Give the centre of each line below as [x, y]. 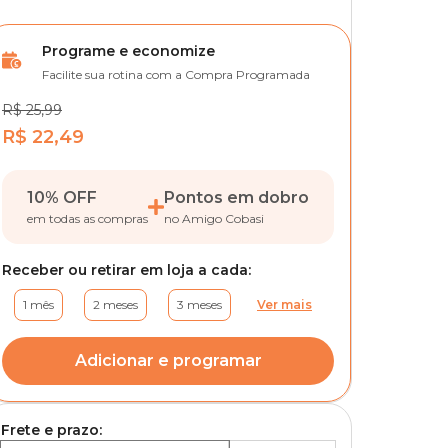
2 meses [115, 304]
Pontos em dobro [236, 197]
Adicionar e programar [168, 360]
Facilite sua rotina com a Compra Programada [176, 74]
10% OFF [62, 197]
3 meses [199, 304]
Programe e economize [128, 51]
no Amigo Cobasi [214, 218]
